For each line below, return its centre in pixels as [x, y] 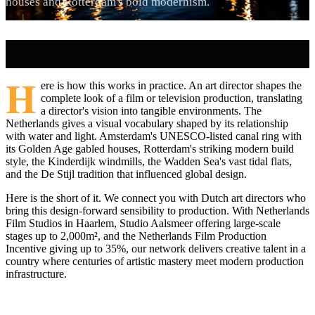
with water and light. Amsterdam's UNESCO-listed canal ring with [154, 136]
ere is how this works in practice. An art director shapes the [171, 86]
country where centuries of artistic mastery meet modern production [155, 262]
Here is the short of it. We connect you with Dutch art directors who [156, 198]
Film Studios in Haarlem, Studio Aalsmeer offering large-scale [143, 224]
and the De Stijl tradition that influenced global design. [126, 174]
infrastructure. [36, 274]
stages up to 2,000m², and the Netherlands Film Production [136, 236]
